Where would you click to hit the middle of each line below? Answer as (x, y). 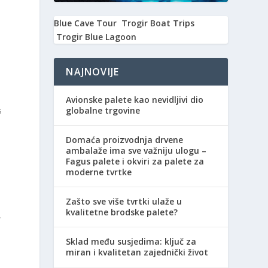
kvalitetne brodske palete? (122, 212)
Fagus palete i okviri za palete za (135, 162)
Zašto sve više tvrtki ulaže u (124, 202)
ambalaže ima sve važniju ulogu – (136, 151)
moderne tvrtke (99, 172)
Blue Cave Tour (86, 23)
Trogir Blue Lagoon (97, 37)
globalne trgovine (103, 111)
